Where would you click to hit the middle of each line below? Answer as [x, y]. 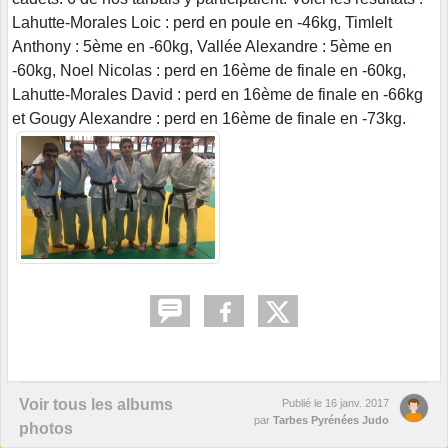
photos [46, 428]
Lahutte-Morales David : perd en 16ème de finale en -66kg [217, 94]
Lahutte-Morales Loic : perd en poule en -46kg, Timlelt [202, 22]
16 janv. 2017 [357, 402]
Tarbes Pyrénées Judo [331, 419]
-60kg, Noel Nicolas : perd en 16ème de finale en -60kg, [209, 70]
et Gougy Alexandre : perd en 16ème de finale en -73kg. [209, 118]
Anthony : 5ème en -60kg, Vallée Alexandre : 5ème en [202, 46]
